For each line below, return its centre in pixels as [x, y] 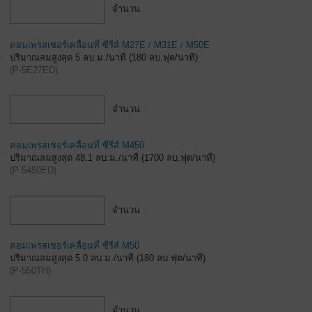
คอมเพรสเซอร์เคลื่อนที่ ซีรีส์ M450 [77, 145]
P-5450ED [33, 170]
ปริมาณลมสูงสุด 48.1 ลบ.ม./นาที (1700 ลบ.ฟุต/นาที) [112, 158]
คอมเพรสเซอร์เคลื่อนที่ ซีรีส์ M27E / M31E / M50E [110, 45]
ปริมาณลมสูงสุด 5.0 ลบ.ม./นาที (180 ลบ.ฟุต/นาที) [108, 258]
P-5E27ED [34, 70]
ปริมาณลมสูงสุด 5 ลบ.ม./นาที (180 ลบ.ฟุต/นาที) [104, 57]
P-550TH [30, 271]
